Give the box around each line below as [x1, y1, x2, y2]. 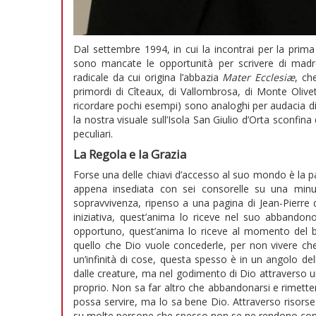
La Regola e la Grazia [73, 146, 186, 163]
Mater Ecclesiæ [222, 71, 296, 85]
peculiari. [73, 127, 113, 141]
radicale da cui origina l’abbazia [73, 71, 223, 85]
